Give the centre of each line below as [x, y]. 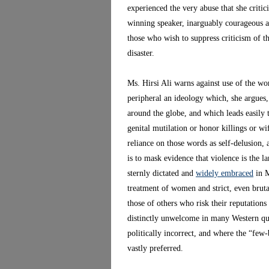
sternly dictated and [162, 173]
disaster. [141, 53]
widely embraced [225, 173]
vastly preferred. [155, 248]
